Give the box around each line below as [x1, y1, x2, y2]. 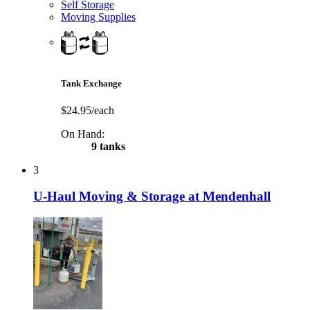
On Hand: [61, 127, 104, 140]
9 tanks [89, 140, 125, 152]
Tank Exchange [61, 77, 122, 89]
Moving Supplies [61, 11, 136, 24]
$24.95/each [61, 104, 114, 116]
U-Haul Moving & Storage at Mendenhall [33, 189, 271, 204]
